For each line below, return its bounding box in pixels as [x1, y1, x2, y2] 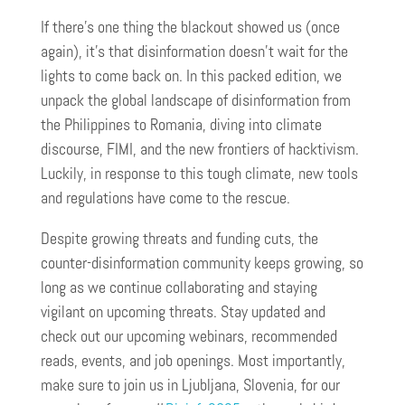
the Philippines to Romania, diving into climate [41, 114, 322, 135]
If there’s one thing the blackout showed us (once [41, 16, 340, 37]
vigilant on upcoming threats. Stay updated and [41, 301, 325, 322]
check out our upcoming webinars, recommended [41, 325, 337, 346]
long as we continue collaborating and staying [41, 277, 317, 297]
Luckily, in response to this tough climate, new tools [41, 163, 358, 184]
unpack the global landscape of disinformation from [41, 89, 351, 110]
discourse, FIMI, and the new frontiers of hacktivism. [41, 138, 359, 159]
